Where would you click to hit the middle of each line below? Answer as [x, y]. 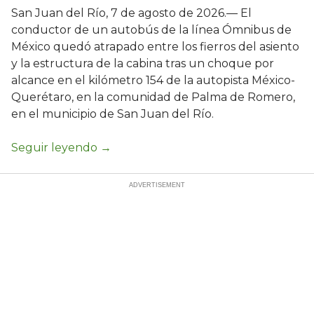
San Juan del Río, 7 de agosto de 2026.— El [131, 13]
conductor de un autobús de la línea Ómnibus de [151, 30]
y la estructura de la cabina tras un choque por [143, 64]
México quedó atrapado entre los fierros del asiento [155, 47]
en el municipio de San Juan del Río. [112, 114]
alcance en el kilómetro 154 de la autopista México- [153, 81]
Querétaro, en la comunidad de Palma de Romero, [153, 97]
